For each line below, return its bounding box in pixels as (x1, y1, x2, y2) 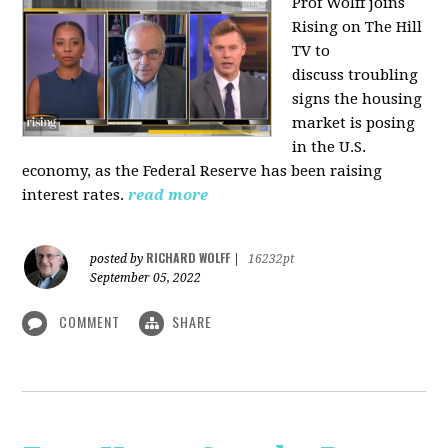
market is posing (292, 113, 416, 132)
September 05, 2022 (90, 270, 202, 285)
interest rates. (22, 185, 125, 204)
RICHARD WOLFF (146, 248, 231, 266)
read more (128, 185, 209, 204)
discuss (292, 65, 345, 84)
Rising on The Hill (292, 17, 423, 36)
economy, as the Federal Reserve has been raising (22, 161, 383, 180)
